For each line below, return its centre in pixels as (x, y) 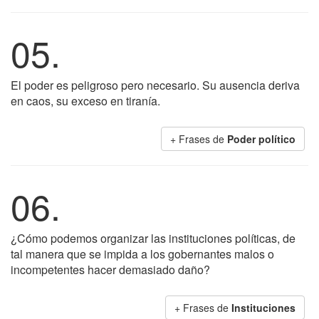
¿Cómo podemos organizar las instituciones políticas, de (153, 238)
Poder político (261, 139)
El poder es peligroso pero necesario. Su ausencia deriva (155, 85)
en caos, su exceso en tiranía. (85, 101)
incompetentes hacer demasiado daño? (110, 270)
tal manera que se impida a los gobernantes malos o (142, 254)
